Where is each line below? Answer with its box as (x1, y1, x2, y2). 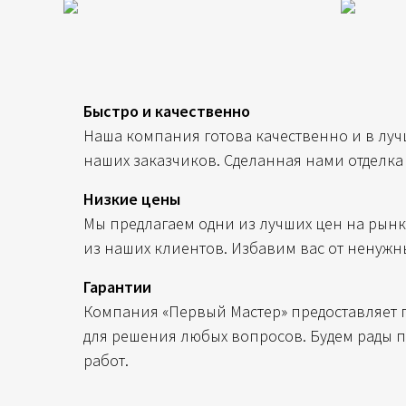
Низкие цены (82, 188, 180, 209)
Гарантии (82, 276, 151, 297)
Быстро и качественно (82, 101, 250, 121)
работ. (82, 350, 129, 371)
